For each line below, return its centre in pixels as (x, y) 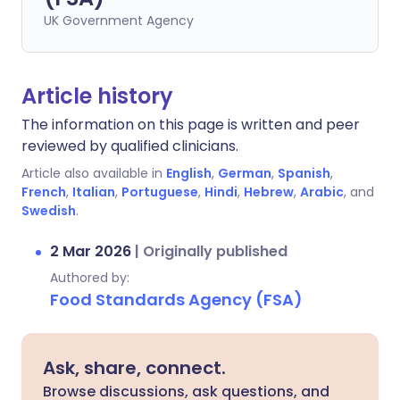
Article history (97, 96)
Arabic (322, 192)
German (245, 173)
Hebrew (269, 192)
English (189, 173)
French (44, 192)
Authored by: (90, 278)
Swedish (49, 211)
